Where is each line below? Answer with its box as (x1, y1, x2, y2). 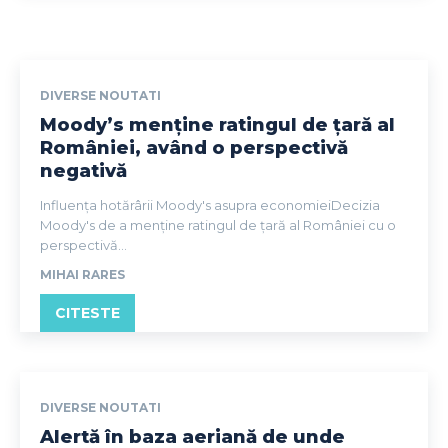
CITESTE (55, 303, 120, 322)
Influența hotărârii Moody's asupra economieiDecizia (40, 196, 380, 213)
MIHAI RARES (40, 266, 125, 282)
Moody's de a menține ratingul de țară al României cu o (40, 216, 396, 233)
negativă (40, 159, 127, 182)
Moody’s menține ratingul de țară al (40, 113, 395, 136)
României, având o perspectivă (40, 136, 348, 159)
